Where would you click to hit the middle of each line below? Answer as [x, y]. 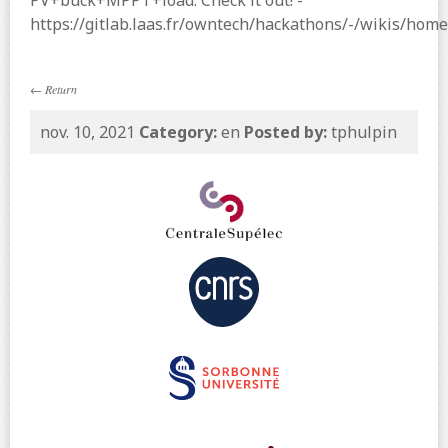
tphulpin [362, 132]
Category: [178, 132]
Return [61, 89]
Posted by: [285, 132]
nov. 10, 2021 [89, 132]
